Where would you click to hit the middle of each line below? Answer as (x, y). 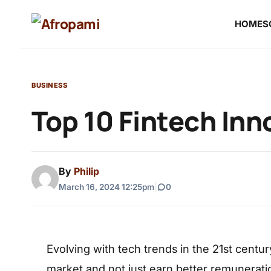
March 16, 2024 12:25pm (106, 187)
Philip (87, 171)
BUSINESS (49, 85)
